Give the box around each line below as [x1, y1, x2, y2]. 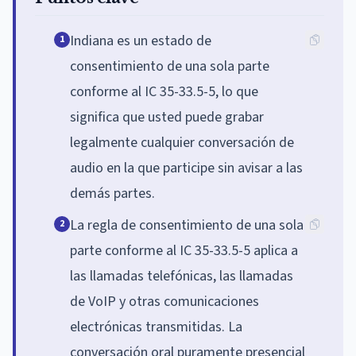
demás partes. [70, 183, 155, 203]
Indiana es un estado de [70, 30, 211, 51]
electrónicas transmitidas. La [70, 316, 242, 337]
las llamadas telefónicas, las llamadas [70, 265, 293, 286]
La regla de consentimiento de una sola [70, 215, 304, 235]
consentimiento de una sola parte [70, 56, 269, 76]
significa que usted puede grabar [70, 106, 264, 127]
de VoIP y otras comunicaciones [70, 291, 259, 311]
